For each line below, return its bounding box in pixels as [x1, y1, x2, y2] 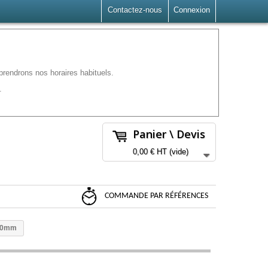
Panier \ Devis [133, 127, 205, 141]
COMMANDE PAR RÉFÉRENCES [103, 191, 208, 201]
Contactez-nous [108, 5, 162, 14]
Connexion [173, 5, 210, 14]
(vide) [169, 147, 188, 156]
